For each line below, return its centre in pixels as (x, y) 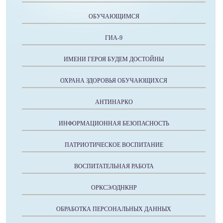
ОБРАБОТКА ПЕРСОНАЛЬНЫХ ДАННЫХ (114, 209)
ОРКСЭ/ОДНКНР (114, 188)
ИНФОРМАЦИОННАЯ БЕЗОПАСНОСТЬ (114, 123)
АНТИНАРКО (114, 102)
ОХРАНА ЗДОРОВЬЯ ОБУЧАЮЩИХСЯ (114, 81)
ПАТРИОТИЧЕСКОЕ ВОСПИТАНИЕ (114, 145)
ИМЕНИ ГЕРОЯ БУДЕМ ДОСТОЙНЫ (114, 59)
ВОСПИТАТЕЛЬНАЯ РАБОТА (114, 166)
